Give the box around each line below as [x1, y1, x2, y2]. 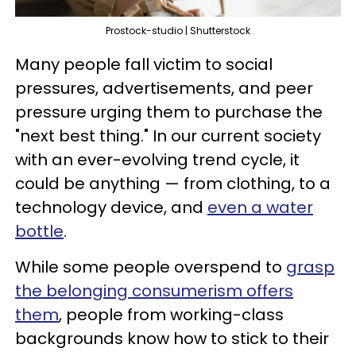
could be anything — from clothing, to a [15, 172, 331, 195]
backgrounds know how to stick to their [15, 327, 329, 350]
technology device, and [15, 196, 207, 219]
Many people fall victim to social [15, 53, 273, 76]
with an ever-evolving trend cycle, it [15, 149, 300, 172]
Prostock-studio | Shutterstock [106, 24, 250, 38]
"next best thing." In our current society [15, 125, 321, 148]
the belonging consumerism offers [15, 280, 293, 303]
